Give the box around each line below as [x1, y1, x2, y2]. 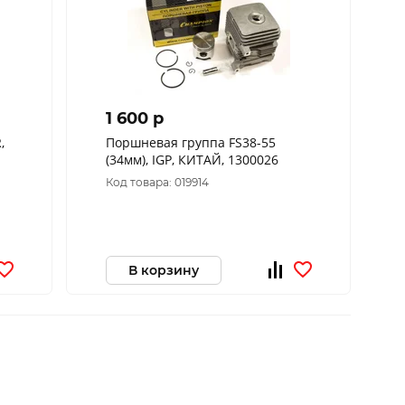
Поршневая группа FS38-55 [105, 134, 276, 151]
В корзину [127, 261, 199, 278]
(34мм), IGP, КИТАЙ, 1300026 [105, 151, 278, 168]
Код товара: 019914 [105, 175, 209, 189]
